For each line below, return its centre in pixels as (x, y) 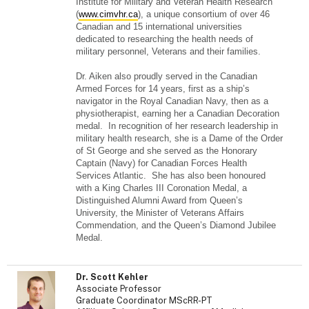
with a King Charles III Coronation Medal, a (161, 188)
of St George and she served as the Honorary (167, 151)
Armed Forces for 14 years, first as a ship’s (163, 89)
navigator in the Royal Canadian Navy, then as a (172, 101)
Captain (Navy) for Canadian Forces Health (161, 163)
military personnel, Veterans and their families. (170, 51)
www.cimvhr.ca (108, 14)
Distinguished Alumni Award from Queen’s (159, 200)
